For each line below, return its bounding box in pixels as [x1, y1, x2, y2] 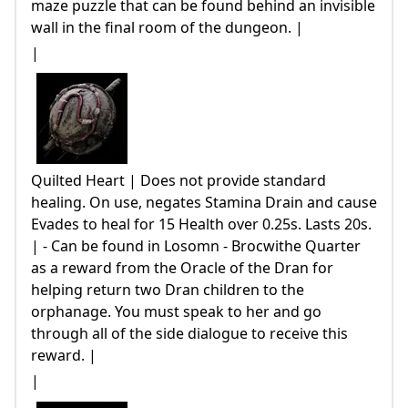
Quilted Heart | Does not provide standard [31, 170, 326, 191]
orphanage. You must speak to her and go [31, 301, 321, 322]
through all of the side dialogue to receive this [31, 323, 348, 344]
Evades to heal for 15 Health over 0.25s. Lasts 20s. [31, 214, 372, 235]
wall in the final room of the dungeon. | [31, 16, 303, 37]
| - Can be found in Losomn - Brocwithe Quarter [31, 236, 361, 257]
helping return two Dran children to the [31, 280, 304, 301]
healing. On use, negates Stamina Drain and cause [31, 192, 377, 213]
